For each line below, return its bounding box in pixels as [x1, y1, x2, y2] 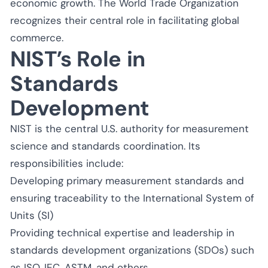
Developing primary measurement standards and [10, 173, 244, 187]
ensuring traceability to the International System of [10, 191, 254, 205]
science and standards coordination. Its [10, 139, 200, 153]
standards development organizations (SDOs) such [10, 243, 254, 257]
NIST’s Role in [10, 44, 145, 73]
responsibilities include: [10, 156, 123, 170]
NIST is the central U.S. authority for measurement [10, 121, 249, 135]
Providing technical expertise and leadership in [10, 226, 234, 239]
